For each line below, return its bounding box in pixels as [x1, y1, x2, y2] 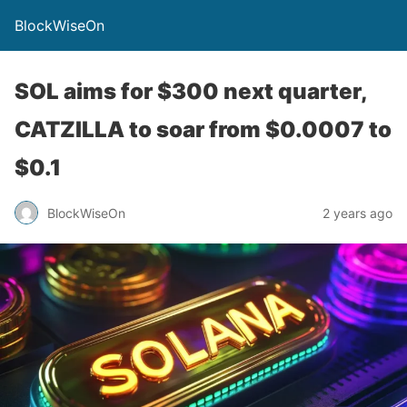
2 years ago [323, 204, 392, 221]
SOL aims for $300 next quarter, [15, 78, 367, 104]
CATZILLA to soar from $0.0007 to [15, 116, 392, 143]
